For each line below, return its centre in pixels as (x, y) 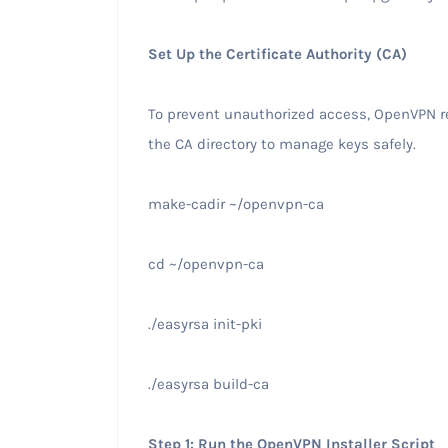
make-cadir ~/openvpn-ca (237, 203)
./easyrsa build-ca (210, 383)
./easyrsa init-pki (206, 323)
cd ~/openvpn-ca (207, 263)
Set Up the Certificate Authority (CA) (279, 53)
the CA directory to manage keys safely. (283, 143)
